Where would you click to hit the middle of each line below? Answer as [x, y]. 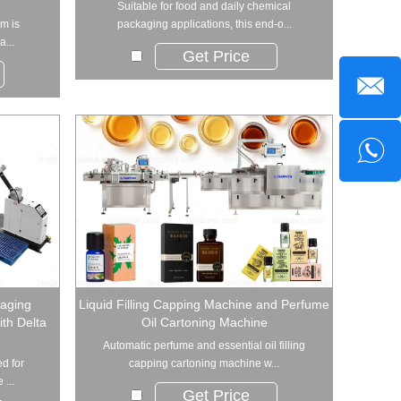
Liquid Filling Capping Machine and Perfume [204, 304]
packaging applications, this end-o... [204, 25]
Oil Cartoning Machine [204, 322]
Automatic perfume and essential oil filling [204, 345]
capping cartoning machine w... [204, 363]
